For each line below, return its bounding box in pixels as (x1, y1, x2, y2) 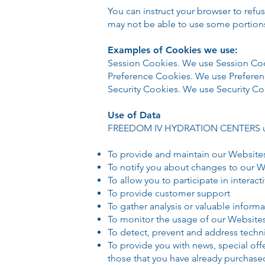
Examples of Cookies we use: (108, 44, 238, 56)
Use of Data (108, 109, 161, 121)
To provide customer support (108, 188, 230, 199)
